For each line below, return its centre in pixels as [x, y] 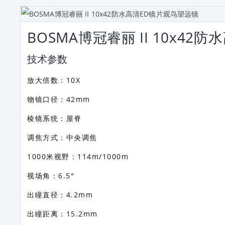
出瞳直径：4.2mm [60, 195]
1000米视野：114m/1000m [78, 156]
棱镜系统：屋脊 [54, 118]
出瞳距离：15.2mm [63, 214]
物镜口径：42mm [59, 99]
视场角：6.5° [51, 176]
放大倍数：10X [54, 80]
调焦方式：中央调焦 [62, 137]
